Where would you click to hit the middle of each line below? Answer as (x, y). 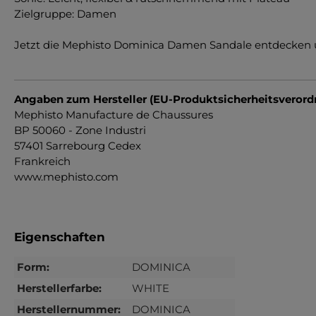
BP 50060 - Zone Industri (80, 130)
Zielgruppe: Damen (65, 13)
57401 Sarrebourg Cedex (78, 145)
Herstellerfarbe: (59, 288)
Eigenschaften (60, 237)
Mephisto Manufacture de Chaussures (114, 114)
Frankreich (42, 161)
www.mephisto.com (66, 176)
